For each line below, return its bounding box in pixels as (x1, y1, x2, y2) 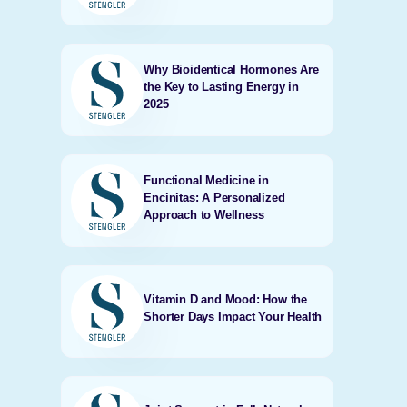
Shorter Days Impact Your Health (144, 310, 323, 323)
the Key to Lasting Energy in (144, 79, 299, 94)
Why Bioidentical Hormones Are (144, 62, 319, 76)
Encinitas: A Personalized (144, 190, 285, 204)
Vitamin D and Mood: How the (144, 293, 307, 306)
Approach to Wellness (144, 207, 264, 222)
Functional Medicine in (144, 173, 269, 187)
